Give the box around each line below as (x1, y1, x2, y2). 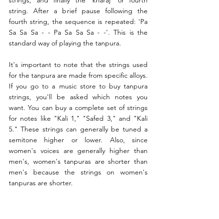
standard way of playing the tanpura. (9, 39, 121, 48)
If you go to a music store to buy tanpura (9, 82, 148, 91)
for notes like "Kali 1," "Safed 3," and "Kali (9, 114, 148, 123)
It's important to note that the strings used (9, 60, 148, 69)
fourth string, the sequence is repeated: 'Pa (9, 17, 148, 26)
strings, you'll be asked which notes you (9, 92, 148, 102)
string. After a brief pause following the (9, 6, 148, 16)
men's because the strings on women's (9, 168, 148, 177)
